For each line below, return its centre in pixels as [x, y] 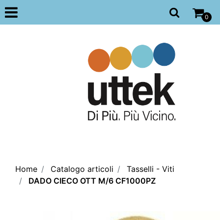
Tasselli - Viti [151, 169]
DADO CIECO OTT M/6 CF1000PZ [92, 181]
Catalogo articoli [82, 169]
